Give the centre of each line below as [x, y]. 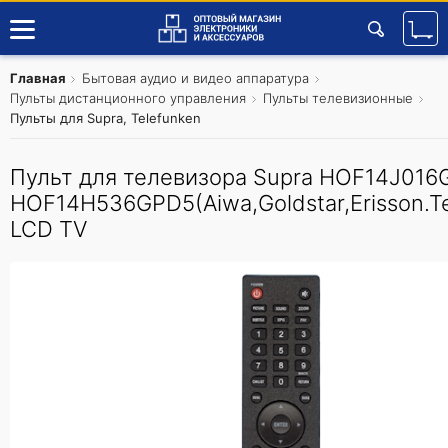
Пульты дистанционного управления [128, 98]
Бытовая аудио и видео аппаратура [195, 78]
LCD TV [48, 229]
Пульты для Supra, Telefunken [105, 118]
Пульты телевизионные [338, 98]
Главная [38, 78]
